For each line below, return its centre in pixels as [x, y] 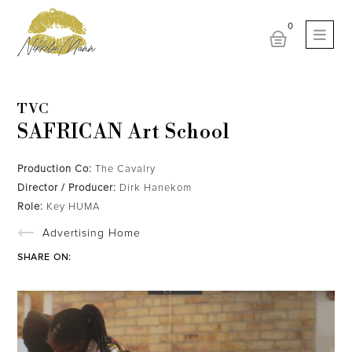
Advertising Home [91, 233]
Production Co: [55, 169]
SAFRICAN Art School [124, 132]
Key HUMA [72, 207]
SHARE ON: [45, 258]
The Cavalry [124, 169]
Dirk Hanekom [154, 188]
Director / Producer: [67, 188]
